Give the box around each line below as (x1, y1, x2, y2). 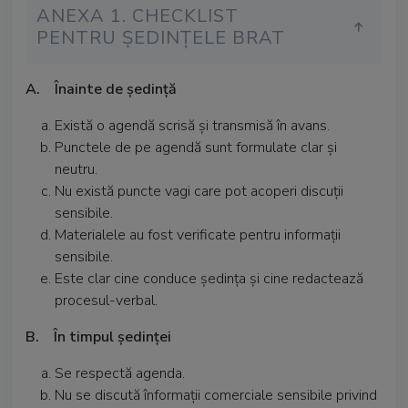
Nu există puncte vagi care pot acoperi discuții (55, 181, 343, 201)
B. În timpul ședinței (25, 327, 171, 347)
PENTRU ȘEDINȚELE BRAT (36, 25, 285, 50)
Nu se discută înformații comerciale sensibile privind (55, 385, 377, 405)
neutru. (55, 159, 97, 179)
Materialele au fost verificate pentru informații (55, 225, 341, 245)
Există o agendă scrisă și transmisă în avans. (55, 116, 330, 136)
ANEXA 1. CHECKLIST (36, 4, 239, 28)
